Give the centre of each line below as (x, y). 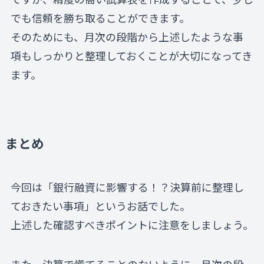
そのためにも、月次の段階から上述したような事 (127, 36)
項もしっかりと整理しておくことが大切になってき (131, 55)
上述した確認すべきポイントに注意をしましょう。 (132, 224)
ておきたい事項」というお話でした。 (100, 205)
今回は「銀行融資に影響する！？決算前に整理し (127, 187)
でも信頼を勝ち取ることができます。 (100, 17)
